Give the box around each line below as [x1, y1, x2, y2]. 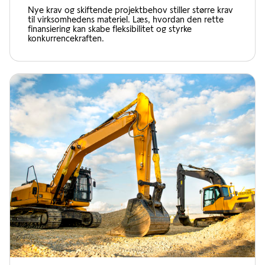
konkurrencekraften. [28, 33, 104, 44]
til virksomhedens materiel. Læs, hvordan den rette [28, 14, 224, 25]
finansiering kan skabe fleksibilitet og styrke [28, 23, 192, 34]
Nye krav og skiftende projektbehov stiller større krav [28, 4, 233, 15]
